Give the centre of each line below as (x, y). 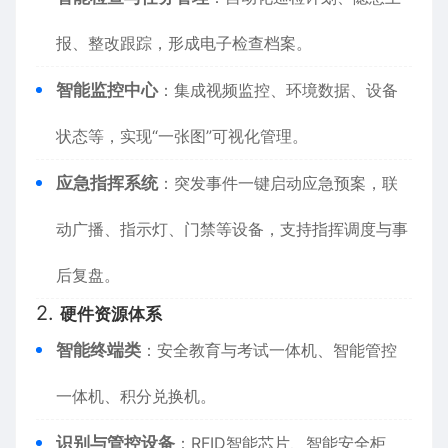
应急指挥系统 (107, 183)
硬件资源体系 (111, 314)
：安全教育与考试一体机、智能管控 (269, 350)
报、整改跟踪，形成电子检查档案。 (184, 43)
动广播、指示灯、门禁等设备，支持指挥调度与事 (232, 229)
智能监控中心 (107, 90)
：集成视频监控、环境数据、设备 (278, 90)
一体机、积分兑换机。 (136, 396)
